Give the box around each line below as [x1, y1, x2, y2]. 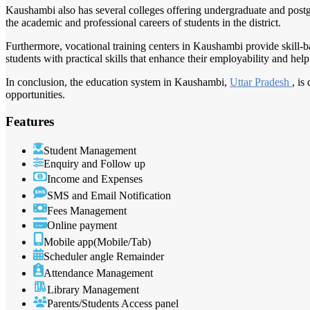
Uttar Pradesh [230, 76, 292, 89]
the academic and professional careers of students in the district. [6, 17, 281, 29]
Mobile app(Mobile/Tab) [44, 236, 151, 248]
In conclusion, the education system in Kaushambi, [6, 76, 230, 89]
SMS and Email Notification [47, 189, 171, 201]
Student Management [44, 144, 136, 156]
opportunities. [6, 89, 65, 101]
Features [6, 113, 54, 129]
